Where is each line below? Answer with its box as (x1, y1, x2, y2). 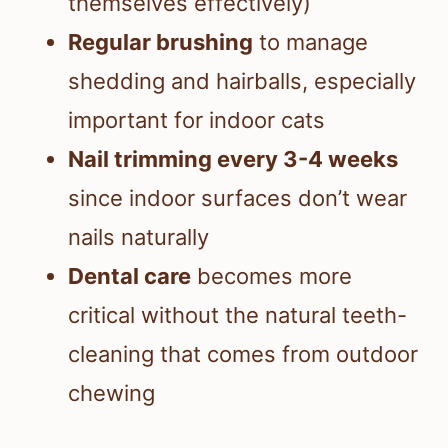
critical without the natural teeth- (68, 302, 407, 329)
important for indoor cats (68, 107, 325, 134)
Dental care (68, 263, 191, 290)
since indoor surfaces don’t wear (68, 185, 407, 212)
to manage (253, 29, 368, 56)
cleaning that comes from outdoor (68, 341, 418, 368)
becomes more (191, 263, 352, 290)
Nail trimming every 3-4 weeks (68, 146, 398, 173)
